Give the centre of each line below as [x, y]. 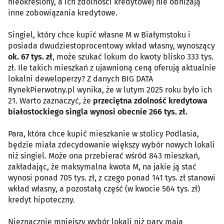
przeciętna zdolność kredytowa [150, 101]
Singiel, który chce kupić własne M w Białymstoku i [99, 35]
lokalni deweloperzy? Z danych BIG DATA [80, 79]
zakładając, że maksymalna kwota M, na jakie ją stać [102, 167]
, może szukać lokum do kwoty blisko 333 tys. [133, 57]
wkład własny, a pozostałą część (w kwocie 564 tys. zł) [104, 189]
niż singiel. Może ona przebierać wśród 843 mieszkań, [104, 156]
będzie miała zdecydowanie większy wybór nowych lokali [111, 145]
